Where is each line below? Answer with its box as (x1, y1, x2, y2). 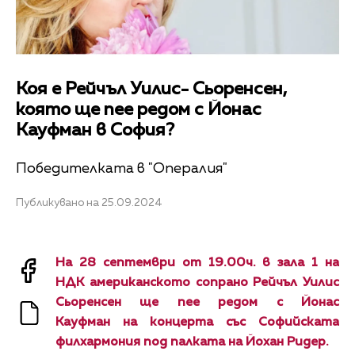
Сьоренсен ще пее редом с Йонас (55, 296, 339, 309)
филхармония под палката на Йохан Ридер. (55, 335, 329, 349)
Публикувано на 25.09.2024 (16, 197, 162, 208)
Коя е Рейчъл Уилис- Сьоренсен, (16, 81, 287, 99)
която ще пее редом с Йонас (16, 101, 261, 120)
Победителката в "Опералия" (16, 161, 227, 176)
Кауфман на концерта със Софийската (55, 315, 339, 329)
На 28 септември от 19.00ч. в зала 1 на (55, 256, 339, 269)
